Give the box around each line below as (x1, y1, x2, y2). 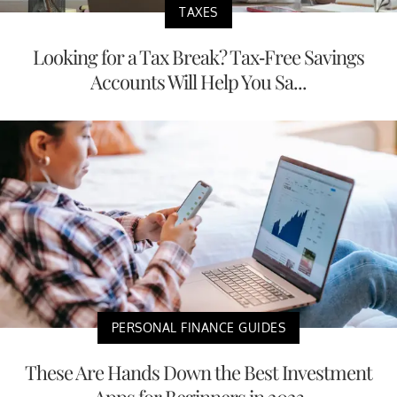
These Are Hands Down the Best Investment (25, 359, 372, 386)
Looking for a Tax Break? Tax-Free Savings (33, 43, 364, 70)
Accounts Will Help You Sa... (90, 67, 307, 95)
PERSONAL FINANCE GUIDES (111, 320, 286, 336)
